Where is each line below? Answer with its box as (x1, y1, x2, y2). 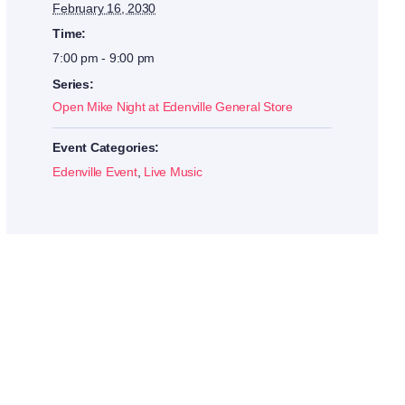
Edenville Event (52, 165, 137, 180)
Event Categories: (52, 140, 160, 155)
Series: (52, 77, 94, 92)
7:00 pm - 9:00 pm (52, 51, 155, 66)
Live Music (144, 165, 202, 180)
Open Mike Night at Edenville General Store (52, 99, 293, 115)
